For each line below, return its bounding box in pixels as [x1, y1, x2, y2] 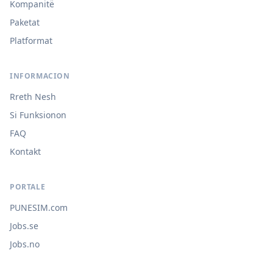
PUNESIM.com [10, 202, 68, 213]
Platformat [10, 35, 52, 46]
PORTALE [10, 182, 46, 192]
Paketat [10, 16, 40, 28]
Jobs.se [10, 220, 38, 232]
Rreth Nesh [10, 91, 56, 102]
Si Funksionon [10, 109, 66, 121]
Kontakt [10, 146, 41, 157]
